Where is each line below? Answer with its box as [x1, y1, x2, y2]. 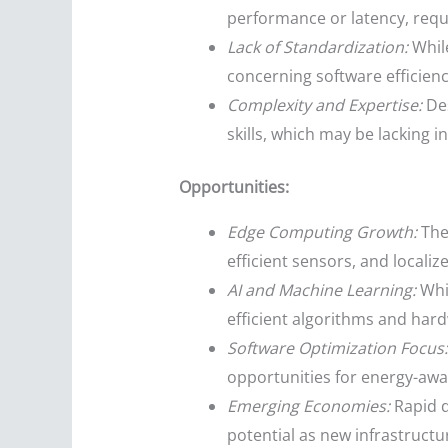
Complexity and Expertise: [226, 94, 422, 117]
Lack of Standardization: [226, 36, 408, 59]
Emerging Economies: [226, 395, 390, 418]
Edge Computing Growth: [226, 221, 417, 244]
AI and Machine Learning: [226, 279, 416, 302]
